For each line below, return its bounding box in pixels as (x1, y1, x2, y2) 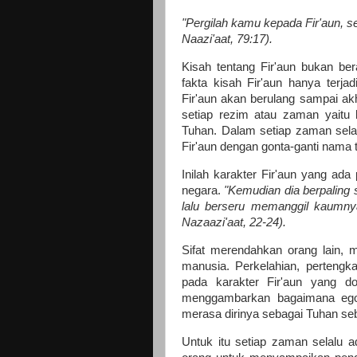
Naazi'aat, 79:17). (182, 33, 276, 46)
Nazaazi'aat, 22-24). (182, 215, 286, 229)
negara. (182, 183, 225, 197)
